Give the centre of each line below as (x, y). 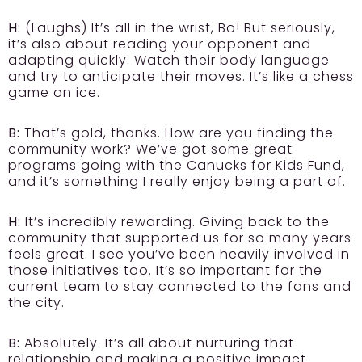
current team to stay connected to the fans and (180, 286)
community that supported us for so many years (180, 238)
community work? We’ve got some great (150, 149)
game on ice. (54, 92)
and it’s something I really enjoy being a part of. (177, 181)
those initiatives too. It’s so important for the (165, 270)
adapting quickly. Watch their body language (169, 60)
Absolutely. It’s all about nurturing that (157, 343)
